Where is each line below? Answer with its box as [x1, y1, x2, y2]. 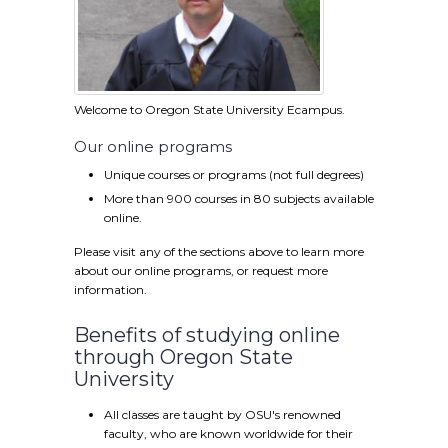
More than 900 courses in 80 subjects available [104, 191, 374, 207]
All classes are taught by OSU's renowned [104, 407, 341, 423]
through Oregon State [74, 345, 293, 370]
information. [74, 282, 147, 298]
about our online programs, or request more [74, 263, 328, 279]
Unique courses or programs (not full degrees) [104, 167, 364, 183]
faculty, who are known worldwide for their [104, 426, 353, 442]
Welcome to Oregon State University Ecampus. [74, 101, 345, 117]
